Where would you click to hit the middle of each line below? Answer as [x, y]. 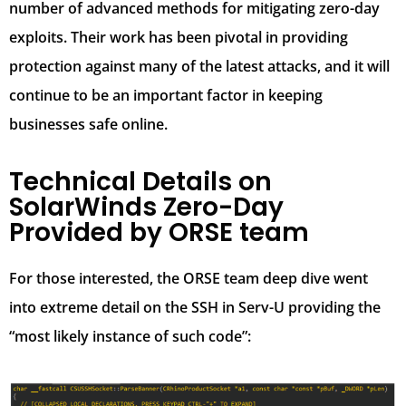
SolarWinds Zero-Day [146, 207]
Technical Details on [140, 181]
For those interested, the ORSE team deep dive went [188, 278]
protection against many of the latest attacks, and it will [199, 66]
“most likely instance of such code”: [130, 336]
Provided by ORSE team [159, 232]
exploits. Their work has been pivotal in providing [179, 37]
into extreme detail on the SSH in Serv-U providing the [195, 307]
